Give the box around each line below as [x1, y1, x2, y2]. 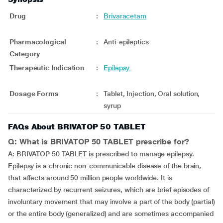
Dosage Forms [9, 90, 59, 98]
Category [9, 50, 40, 58]
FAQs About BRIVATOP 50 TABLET [8, 122, 146, 131]
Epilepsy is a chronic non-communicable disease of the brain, [8, 162, 202, 170]
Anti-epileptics [104, 38, 149, 46]
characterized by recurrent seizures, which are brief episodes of [8, 186, 209, 194]
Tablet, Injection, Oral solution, [104, 90, 200, 98]
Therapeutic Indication [9, 64, 85, 72]
